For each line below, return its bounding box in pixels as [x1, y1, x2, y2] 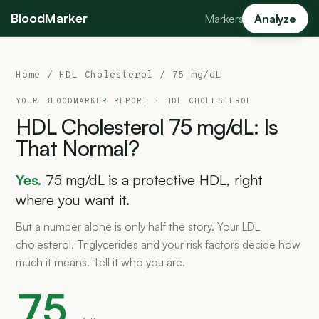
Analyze [254, 11, 296, 26]
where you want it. [16, 191, 130, 209]
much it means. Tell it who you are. [16, 255, 185, 269]
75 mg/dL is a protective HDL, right [46, 171, 263, 189]
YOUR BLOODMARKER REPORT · [16, 96, 166, 106]
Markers [204, 11, 244, 26]
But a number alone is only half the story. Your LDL [16, 219, 260, 234]
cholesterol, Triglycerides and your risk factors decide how [16, 237, 300, 251]
